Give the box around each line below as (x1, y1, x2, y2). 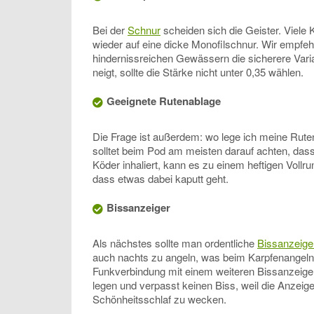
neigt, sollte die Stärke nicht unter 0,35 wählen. (93, 64, 303, 80)
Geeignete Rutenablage (107, 93, 221, 109)
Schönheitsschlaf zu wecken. (93, 292, 226, 307)
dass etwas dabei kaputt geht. (93, 171, 228, 186)
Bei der (93, 22, 128, 38)
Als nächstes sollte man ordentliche (93, 235, 257, 251)
